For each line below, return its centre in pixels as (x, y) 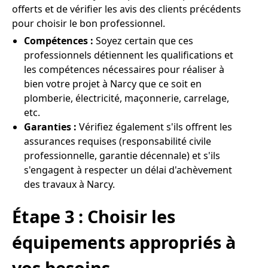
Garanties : (50, 127)
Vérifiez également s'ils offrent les (154, 127)
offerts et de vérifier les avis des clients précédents (127, 9)
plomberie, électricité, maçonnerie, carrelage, (127, 98)
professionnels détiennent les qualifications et (129, 55)
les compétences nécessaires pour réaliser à (124, 70)
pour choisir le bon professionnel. (89, 24)
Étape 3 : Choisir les (94, 216)
